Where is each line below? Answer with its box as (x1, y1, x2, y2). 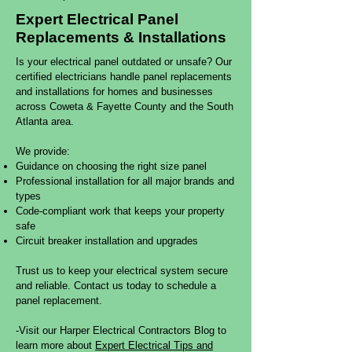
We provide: (16, 145, 70, 157)
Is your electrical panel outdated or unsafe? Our (16, 56, 232, 68)
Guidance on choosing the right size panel (16, 160, 207, 172)
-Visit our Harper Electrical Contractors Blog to (16, 324, 226, 336)
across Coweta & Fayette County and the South (16, 101, 233, 112)
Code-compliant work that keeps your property (16, 205, 225, 217)
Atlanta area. (16, 115, 74, 127)
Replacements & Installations (16, 29, 226, 46)
